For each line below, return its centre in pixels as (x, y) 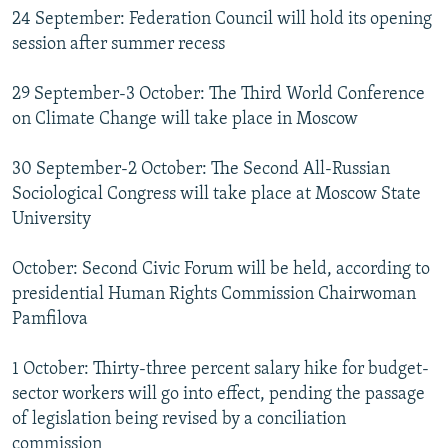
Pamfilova (50, 319)
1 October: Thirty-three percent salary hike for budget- (220, 369)
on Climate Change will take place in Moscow (185, 119)
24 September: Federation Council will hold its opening (222, 19)
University (51, 219)
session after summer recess (118, 44)
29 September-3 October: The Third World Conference (218, 94)
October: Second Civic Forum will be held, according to (221, 269)
